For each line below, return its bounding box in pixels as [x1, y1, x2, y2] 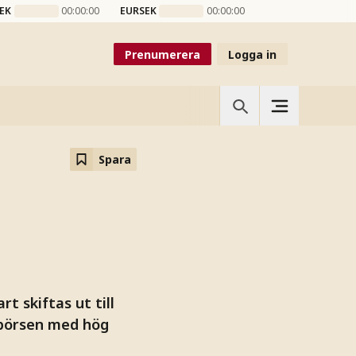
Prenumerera [125, 46, 200, 62]
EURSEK [119, 4, 157, 17]
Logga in [228, 46, 277, 62]
